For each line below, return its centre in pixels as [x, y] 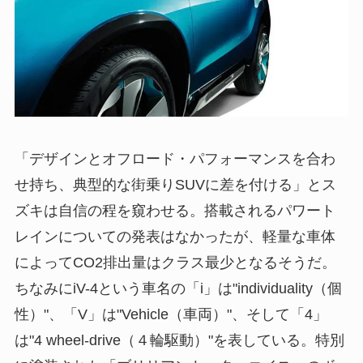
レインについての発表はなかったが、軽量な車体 [175, 237]
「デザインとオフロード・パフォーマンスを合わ [175, 159]
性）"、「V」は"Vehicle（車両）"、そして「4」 [171, 315]
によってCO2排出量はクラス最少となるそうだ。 [175, 263]
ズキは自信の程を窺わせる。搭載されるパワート [175, 211]
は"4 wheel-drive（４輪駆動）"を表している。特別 [179, 341]
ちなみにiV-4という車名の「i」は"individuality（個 [178, 289]
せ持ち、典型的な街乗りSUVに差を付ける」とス [175, 185]
